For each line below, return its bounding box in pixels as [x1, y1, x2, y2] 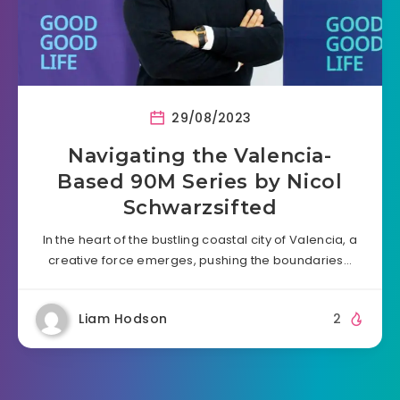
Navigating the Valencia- [68, 143, 332, 168]
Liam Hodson [79, 309, 168, 328]
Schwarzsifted [122, 195, 278, 220]
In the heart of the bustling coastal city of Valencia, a [42, 230, 358, 248]
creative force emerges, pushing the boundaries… [47, 251, 353, 269]
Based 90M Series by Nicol [57, 169, 343, 194]
